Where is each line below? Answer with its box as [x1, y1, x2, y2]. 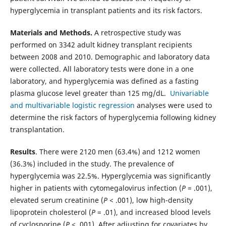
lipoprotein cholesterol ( [10, 207, 91, 217]
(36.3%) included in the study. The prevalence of [10, 158, 174, 168]
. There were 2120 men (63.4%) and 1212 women [35, 146, 200, 156]
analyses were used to [136, 100, 212, 110]
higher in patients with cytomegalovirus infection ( [10, 183, 182, 193]
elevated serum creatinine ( [10, 195, 103, 205]
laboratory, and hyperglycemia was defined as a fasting [10, 76, 199, 86]
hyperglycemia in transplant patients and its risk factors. [10, 5, 202, 15]
